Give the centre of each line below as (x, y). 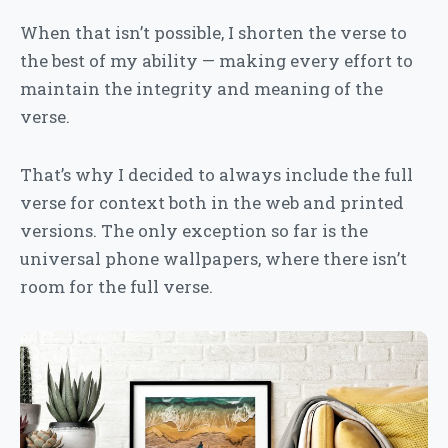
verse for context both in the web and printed (212, 202)
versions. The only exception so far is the (194, 230)
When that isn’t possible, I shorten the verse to (213, 32)
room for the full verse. (116, 286)
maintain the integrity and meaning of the (201, 88)
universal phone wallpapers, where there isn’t (213, 258)
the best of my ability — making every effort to (216, 60)
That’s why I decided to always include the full (216, 174)
